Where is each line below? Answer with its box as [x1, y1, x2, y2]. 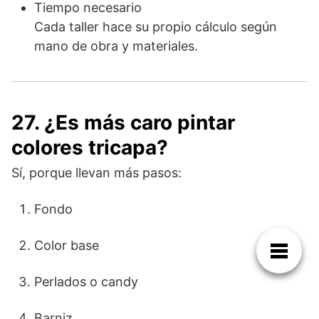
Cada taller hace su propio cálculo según [34, 19, 277, 34]
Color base [34, 237, 99, 253]
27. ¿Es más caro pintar [11, 110, 235, 135]
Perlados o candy [34, 273, 138, 289]
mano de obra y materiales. [34, 38, 198, 53]
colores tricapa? [11, 135, 168, 159]
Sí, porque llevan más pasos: [11, 164, 182, 180]
